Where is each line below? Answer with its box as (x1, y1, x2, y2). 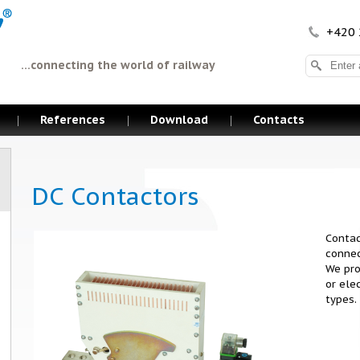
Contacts (253, 112, 305, 127)
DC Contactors (31, 180, 199, 211)
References (40, 112, 105, 127)
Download (150, 112, 208, 127)
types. (325, 292, 357, 306)
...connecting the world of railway (21, 58, 215, 72)
